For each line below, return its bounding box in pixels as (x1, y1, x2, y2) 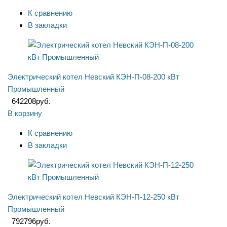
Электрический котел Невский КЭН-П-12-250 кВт (8, 193, 179, 202)
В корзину (8, 109, 42, 118)
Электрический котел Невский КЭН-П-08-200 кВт (8, 72, 179, 82)
